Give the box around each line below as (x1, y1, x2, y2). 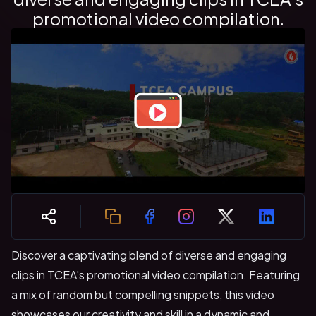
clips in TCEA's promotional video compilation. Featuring (11, 267, 300, 282)
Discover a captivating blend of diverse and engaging (11, 247, 286, 262)
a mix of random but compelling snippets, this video (11, 286, 274, 302)
